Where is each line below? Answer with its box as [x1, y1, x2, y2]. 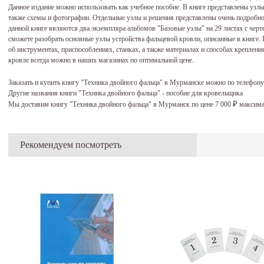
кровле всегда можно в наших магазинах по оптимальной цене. [8, 55, 194, 64]
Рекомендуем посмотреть [20, 139, 121, 150]
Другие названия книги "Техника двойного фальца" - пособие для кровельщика [8, 88, 243, 97]
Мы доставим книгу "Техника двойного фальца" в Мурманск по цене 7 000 [8, 100, 233, 108]
